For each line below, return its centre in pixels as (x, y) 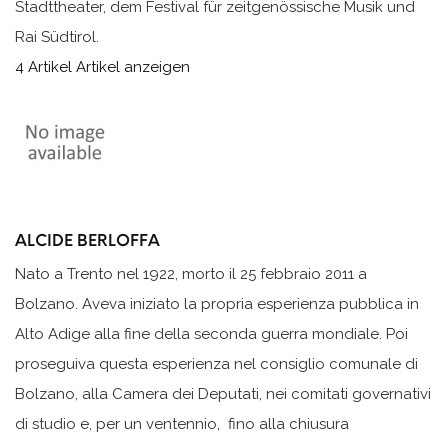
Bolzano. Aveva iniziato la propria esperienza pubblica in (217, 304)
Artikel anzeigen (133, 66)
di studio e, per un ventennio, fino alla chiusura (182, 424)
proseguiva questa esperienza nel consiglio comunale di (216, 364)
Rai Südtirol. (57, 36)
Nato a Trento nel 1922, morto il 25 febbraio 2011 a (191, 274)
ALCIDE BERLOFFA (87, 240)
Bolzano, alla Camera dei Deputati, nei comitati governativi (223, 394)
